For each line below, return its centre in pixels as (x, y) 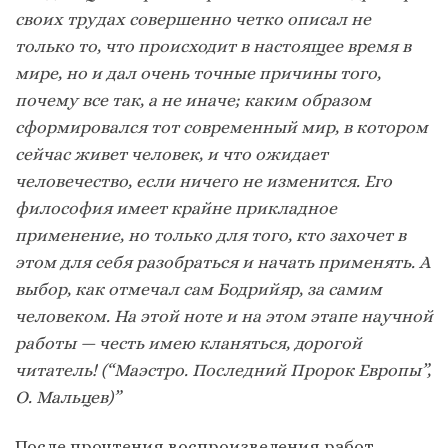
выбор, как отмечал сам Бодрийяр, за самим (198, 289)
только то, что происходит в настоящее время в (213, 46)
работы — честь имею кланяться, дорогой (188, 343)
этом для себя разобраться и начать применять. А (223, 262)
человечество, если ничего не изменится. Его (203, 181)
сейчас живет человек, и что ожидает (171, 154)
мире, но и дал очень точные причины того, (198, 73)
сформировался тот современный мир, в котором (221, 127)
